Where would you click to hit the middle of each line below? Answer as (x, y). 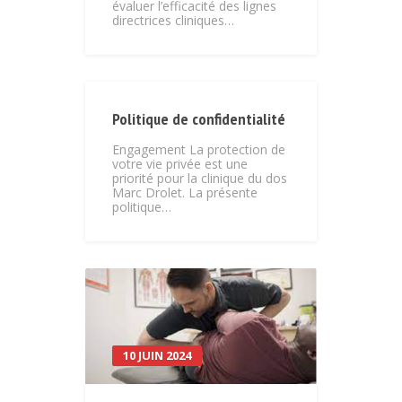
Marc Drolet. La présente (185, 193)
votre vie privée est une (180, 164)
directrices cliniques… (173, 21)
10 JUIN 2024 (157, 356)
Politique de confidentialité (199, 119)
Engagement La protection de (199, 150)
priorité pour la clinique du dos (200, 179)
